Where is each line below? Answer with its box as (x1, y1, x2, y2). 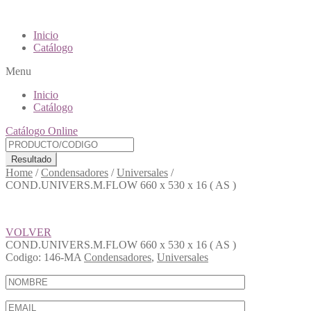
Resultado (11, 154, 51, 165)
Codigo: (6, 251, 41, 263)
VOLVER (6, 226, 51, 238)
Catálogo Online (6, 125, 78, 137)
